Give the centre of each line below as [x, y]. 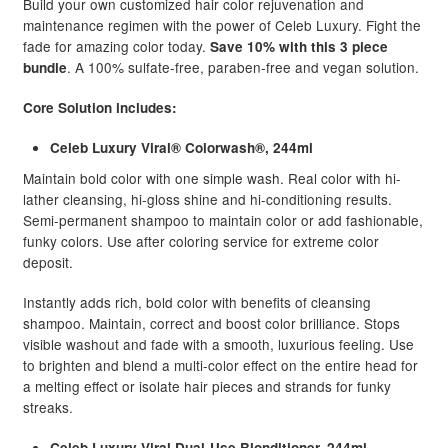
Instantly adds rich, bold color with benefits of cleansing [196, 301]
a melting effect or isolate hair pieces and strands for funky [206, 385]
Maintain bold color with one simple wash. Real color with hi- [211, 177]
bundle [44, 67]
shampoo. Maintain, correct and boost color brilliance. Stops [211, 322]
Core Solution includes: [99, 107]
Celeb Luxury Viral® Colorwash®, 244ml [181, 148]
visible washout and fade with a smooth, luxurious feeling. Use [218, 343]
